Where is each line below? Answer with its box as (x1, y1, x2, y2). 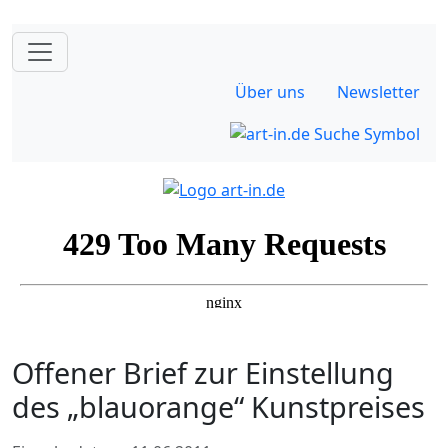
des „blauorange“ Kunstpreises (12, 386, 425, 426)
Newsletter (337, 81, 420, 103)
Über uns (235, 81, 305, 103)
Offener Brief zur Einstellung (12, 352, 394, 392)
